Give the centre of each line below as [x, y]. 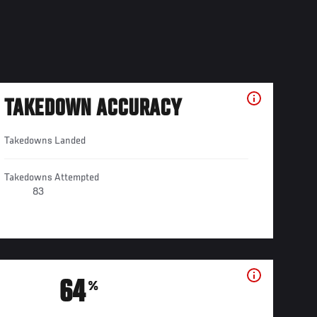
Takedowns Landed [45, 141]
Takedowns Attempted [51, 178]
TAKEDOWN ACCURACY [92, 110]
